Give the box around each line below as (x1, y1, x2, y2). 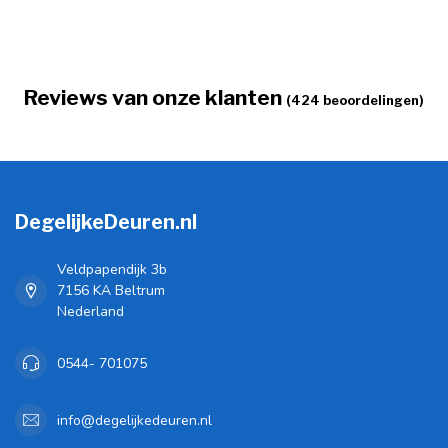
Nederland (57, 302, 124, 322)
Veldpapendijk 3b (57, 260, 167, 280)
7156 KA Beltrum (57, 281, 165, 301)
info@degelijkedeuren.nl (57, 410, 212, 430)
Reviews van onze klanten (24, 85, 282, 111)
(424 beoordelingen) (286, 93, 424, 109)
